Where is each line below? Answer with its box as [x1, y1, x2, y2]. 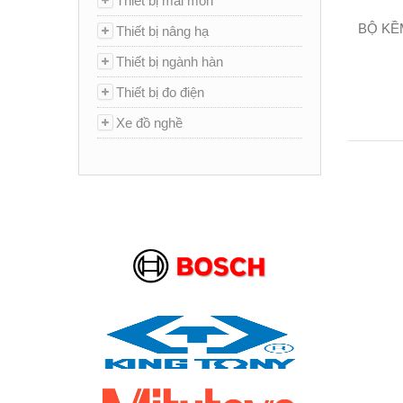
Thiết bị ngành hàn [116, 54, 223, 69]
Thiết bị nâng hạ [116, 23, 209, 39]
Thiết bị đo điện [116, 85, 204, 100]
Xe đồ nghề [116, 115, 183, 130]
